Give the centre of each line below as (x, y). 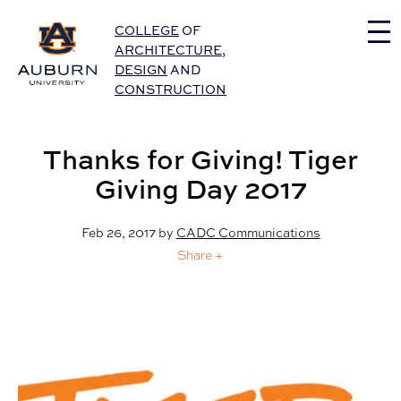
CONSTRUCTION (171, 90)
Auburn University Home (104, 28)
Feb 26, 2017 (118, 233)
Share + (200, 256)
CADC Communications (248, 233)
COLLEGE (147, 30)
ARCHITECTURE (168, 50)
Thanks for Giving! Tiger (200, 159)
